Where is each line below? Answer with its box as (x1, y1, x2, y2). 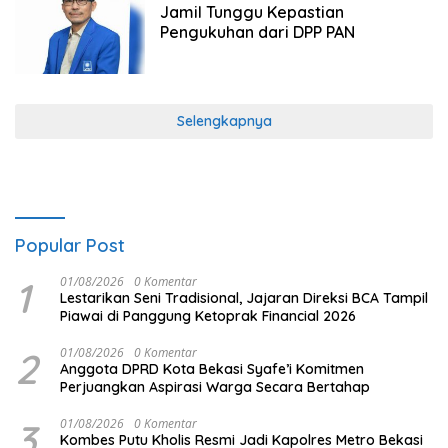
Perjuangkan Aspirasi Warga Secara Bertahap (60, 377, 370, 396)
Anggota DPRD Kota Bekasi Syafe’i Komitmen (60, 359, 364, 378)
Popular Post (15, 233, 125, 257)
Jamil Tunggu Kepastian (159, 2, 344, 23)
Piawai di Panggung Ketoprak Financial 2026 (60, 306, 356, 325)
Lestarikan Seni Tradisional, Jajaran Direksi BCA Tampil (60, 288, 428, 307)
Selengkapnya (176, 111, 272, 130)
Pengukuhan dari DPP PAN (159, 22, 355, 43)
